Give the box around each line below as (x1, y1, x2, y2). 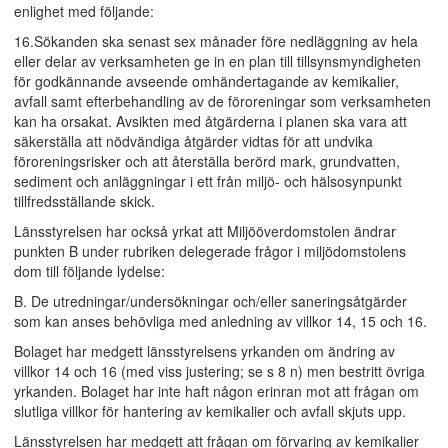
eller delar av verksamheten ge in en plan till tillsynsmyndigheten (14, 51, 421, 71)
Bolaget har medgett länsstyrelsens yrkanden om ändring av (14, 341, 395, 361)
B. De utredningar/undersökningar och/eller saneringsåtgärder (14, 291, 407, 311)
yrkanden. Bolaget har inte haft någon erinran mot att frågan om (14, 381, 419, 401)
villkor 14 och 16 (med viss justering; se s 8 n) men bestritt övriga (14, 361, 425, 381)
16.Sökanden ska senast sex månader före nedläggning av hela (14, 31, 418, 51)
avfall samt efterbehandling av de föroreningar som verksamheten (14, 91, 431, 111)
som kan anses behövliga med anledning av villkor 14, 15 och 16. (14, 311, 427, 331)
